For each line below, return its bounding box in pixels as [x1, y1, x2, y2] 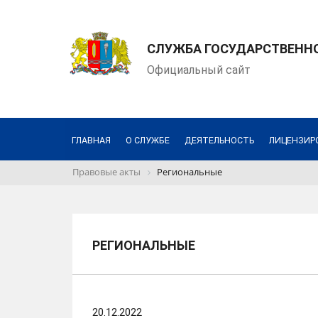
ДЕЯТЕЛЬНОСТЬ [184, 135, 254, 146]
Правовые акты [72, 165, 141, 178]
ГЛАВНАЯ [71, 135, 111, 146]
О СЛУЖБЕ [125, 135, 170, 146]
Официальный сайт [147, 63, 251, 77]
